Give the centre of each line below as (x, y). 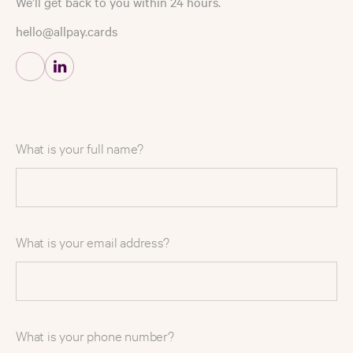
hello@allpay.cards (67, 31)
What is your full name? (80, 148)
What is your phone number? (95, 335)
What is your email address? (93, 242)
